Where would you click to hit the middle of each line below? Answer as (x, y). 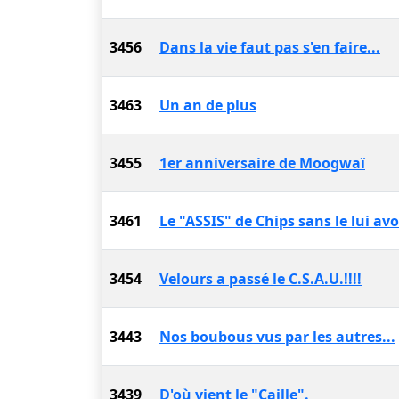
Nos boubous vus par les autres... (277, 337)
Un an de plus (208, 105)
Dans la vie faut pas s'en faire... (270, 47)
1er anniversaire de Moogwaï (262, 163)
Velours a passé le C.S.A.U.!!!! (261, 279)
